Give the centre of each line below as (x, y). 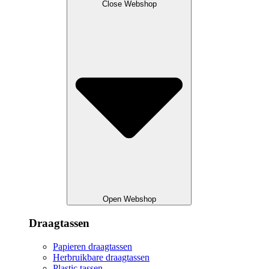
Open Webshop (129, 199)
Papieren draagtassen (92, 246)
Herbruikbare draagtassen (101, 257)
